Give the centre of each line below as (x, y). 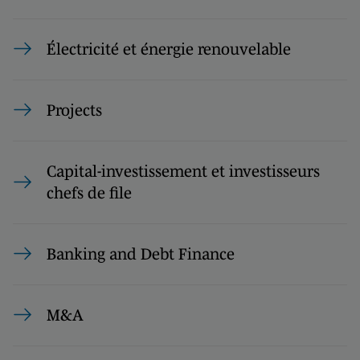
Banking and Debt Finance (141, 254)
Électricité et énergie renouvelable (169, 49)
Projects (74, 110)
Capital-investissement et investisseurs (183, 171)
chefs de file (89, 192)
